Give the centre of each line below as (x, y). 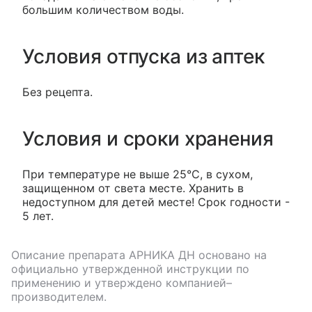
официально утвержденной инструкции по (130, 269)
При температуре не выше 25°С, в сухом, (138, 174)
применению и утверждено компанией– (122, 283)
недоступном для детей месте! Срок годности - (156, 202)
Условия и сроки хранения (148, 139)
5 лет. (38, 216)
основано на (231, 255)
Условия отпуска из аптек (143, 56)
